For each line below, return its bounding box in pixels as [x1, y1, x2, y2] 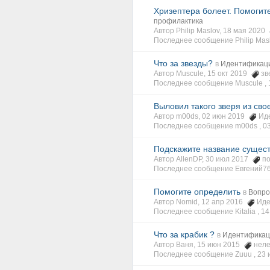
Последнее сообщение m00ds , [154, 122, 263, 130]
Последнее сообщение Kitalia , [154, 207, 261, 216]
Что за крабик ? [154, 230, 215, 239]
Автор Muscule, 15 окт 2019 [154, 69, 251, 78]
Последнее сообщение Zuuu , [154, 250, 257, 259]
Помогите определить [154, 187, 240, 196]
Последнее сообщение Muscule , [154, 79, 268, 87]
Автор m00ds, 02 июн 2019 [154, 112, 248, 121]
